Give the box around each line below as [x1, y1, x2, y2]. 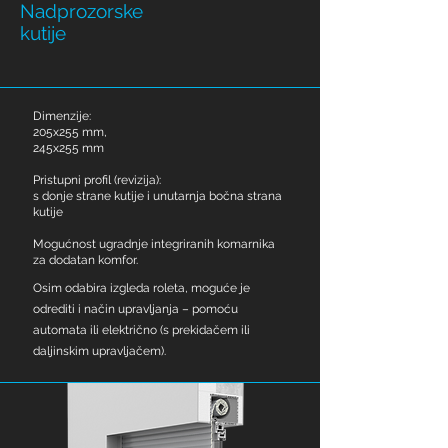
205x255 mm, [33, 125, 107, 139]
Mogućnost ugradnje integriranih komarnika [33, 237, 275, 251]
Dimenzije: [33, 109, 91, 123]
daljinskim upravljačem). [33, 344, 166, 358]
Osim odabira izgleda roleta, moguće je [33, 281, 250, 295]
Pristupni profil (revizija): [33, 173, 161, 187]
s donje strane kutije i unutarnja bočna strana [33, 189, 282, 203]
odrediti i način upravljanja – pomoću [33, 302, 238, 316]
